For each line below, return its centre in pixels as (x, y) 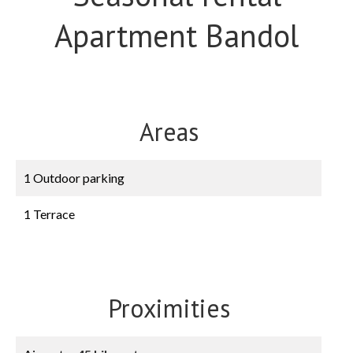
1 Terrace (49, 214)
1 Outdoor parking (74, 178)
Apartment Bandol (176, 35)
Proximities (169, 308)
